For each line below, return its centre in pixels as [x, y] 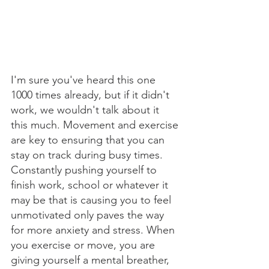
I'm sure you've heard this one [85, 80]
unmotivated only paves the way [89, 215]
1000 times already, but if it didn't [92, 95]
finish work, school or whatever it [91, 185]
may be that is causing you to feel [92, 200]
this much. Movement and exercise [96, 125]
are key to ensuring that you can [89, 140]
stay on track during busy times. [88, 155]
